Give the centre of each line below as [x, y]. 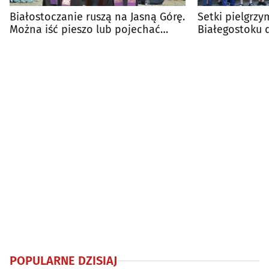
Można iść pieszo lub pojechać [85, 30]
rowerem [31, 42]
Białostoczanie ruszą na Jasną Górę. [97, 17]
